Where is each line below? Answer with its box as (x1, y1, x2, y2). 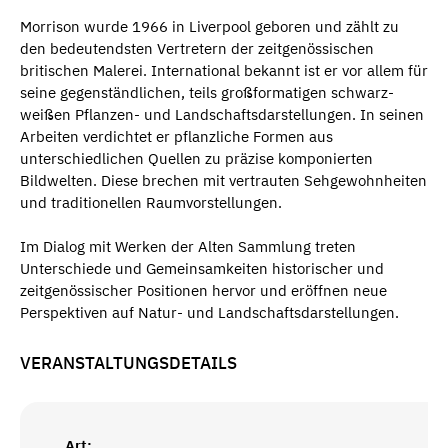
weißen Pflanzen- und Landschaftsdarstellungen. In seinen (20, 104, 424, 124)
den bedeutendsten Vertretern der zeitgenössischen (20, 38, 374, 58)
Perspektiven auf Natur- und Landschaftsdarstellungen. (20, 303, 399, 322)
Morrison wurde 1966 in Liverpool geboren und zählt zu (20, 16, 399, 36)
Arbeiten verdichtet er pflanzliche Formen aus (20, 126, 333, 146)
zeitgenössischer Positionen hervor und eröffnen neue (20, 281, 387, 300)
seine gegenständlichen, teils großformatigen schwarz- (20, 82, 394, 102)
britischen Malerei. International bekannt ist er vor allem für (20, 60, 428, 80)
